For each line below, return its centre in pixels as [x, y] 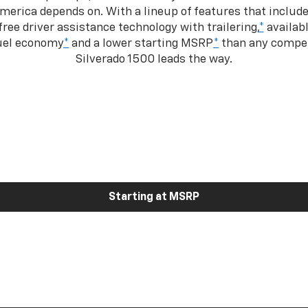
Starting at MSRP [154, 197]
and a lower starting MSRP [141, 43]
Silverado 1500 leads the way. [154, 59]
